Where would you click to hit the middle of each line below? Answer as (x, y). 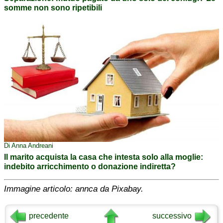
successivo (172, 216)
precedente (49, 216)
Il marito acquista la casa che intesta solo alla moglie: (104, 157)
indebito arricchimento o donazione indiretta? (90, 166)
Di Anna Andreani (29, 145)
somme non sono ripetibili (53, 8)
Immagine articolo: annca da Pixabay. (74, 189)
